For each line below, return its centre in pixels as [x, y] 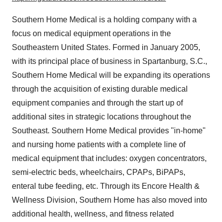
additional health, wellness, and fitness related [93, 214]
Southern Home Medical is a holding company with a [104, 20]
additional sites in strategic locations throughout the [102, 117]
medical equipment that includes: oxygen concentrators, [109, 158]
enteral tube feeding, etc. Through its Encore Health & [106, 186]
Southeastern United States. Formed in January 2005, [106, 47]
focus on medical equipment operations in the [91, 33]
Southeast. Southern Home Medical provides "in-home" [109, 131]
